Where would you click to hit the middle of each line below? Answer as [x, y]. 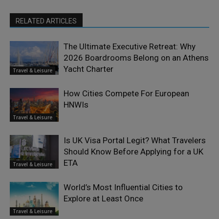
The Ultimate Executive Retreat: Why [130, 46]
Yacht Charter [88, 69]
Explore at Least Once [103, 198]
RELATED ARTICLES [46, 21]
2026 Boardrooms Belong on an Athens [136, 57]
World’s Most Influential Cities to [123, 187]
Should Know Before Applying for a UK [133, 151]
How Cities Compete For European [126, 93]
